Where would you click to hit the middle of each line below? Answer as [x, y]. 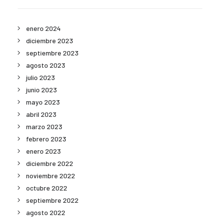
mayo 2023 [43, 102]
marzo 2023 [44, 126]
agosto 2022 [46, 212]
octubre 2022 [47, 188]
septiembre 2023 [52, 53]
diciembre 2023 [50, 41]
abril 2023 [41, 114]
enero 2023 [43, 151]
